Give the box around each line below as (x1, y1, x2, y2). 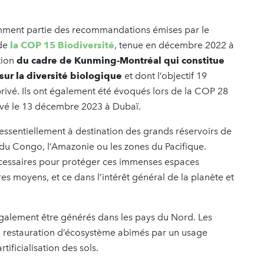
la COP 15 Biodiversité (10, 39, 114, 51)
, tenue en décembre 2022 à (114, 39, 234, 51)
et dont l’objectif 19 (124, 70, 207, 81)
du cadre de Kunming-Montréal (16, 54, 161, 66)
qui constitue (164, 54, 225, 66)
